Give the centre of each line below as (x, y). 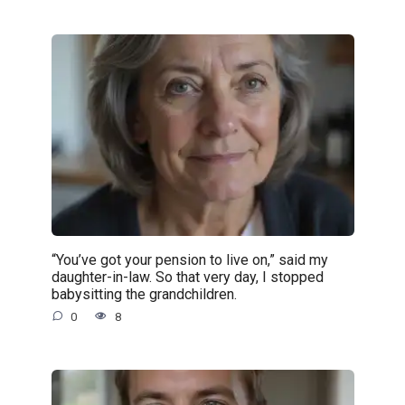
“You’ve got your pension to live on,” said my (189, 259)
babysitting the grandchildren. (144, 294)
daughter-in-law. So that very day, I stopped (187, 277)
